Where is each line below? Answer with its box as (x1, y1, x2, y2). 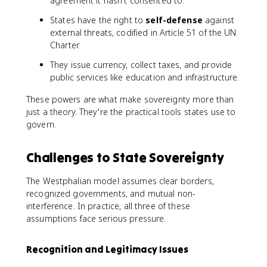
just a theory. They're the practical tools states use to (26, 106, 236, 117)
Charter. (50, 39, 80, 51)
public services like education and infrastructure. (50, 72, 240, 83)
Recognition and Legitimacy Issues (26, 243, 188, 255)
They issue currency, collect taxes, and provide (50, 59, 232, 70)
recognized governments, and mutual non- (26, 188, 196, 199)
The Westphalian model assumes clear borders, (26, 175, 214, 187)
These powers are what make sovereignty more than (26, 94, 234, 105)
